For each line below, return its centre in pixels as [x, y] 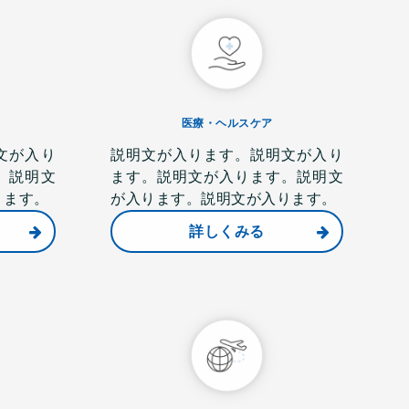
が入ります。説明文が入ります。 [224, 199]
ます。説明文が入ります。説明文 [227, 177]
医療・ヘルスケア [227, 123]
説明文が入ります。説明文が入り [227, 155]
